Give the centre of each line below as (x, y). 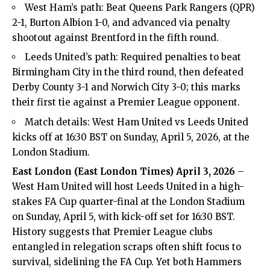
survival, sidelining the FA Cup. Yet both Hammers (127, 262)
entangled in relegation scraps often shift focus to (127, 247)
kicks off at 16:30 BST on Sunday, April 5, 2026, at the (131, 137)
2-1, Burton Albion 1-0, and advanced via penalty (121, 22)
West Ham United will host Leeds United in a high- (128, 187)
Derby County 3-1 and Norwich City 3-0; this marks (126, 87)
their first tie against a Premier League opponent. (126, 102)
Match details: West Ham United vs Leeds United (137, 122)
